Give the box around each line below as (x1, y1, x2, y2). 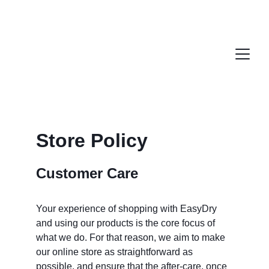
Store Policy (36, 130, 148, 152)
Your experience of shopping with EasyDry (36, 204, 219, 214)
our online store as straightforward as (36, 247, 195, 258)
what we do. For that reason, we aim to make (36, 232, 228, 243)
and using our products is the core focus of (36, 218, 217, 229)
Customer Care (36, 165, 138, 182)
